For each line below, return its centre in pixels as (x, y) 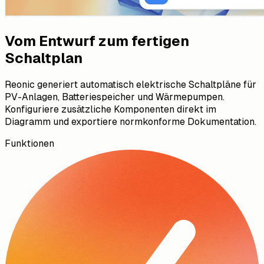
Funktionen (29, 143)
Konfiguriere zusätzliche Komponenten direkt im (110, 109)
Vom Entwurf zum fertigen (97, 41)
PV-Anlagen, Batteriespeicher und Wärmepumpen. (115, 97)
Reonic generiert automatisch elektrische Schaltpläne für (131, 84)
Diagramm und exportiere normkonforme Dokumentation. (131, 121)
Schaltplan (44, 58)
